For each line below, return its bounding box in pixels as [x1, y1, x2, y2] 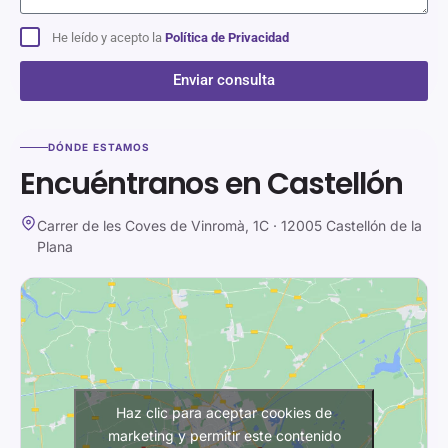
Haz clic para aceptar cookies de [116, 404, 332, 422]
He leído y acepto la [52, 29, 165, 45]
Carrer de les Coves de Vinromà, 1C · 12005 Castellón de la [37, 217, 422, 235]
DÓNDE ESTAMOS [48, 141, 151, 154]
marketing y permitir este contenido [107, 427, 341, 445]
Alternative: [20, 104, 96, 124]
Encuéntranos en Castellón [20, 163, 403, 206]
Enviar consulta [173, 71, 275, 90]
